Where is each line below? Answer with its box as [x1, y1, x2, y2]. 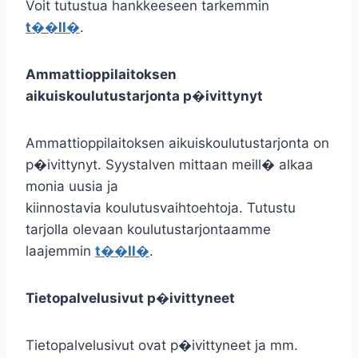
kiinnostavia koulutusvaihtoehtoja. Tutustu [26, 200, 296, 216]
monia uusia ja [26, 178, 118, 194]
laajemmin [26, 243, 95, 259]
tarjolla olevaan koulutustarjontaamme [26, 221, 271, 237]
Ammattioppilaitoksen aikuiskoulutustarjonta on [26, 135, 329, 151]
